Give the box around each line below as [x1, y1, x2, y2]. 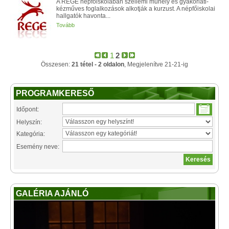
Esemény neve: [16, 143, 59, 150]
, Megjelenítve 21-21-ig [124, 61, 188, 68]
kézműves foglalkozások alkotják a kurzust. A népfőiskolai [56, 5, 215, 12]
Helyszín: [16, 119, 42, 126]
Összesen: [41, 61, 72, 68]
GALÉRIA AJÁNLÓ [16, 189, 88, 198]
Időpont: [16, 106, 39, 113]
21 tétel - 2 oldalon [72, 61, 124, 68]
